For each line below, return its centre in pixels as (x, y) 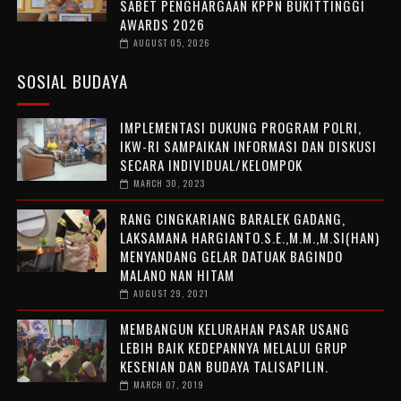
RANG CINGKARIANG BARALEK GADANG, (232, 219)
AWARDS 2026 (162, 25)
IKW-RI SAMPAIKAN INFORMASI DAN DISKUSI (248, 146)
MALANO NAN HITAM (177, 275)
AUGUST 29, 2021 (171, 294)
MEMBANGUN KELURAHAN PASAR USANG (235, 329)
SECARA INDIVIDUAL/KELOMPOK (211, 165)
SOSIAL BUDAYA (72, 81)
